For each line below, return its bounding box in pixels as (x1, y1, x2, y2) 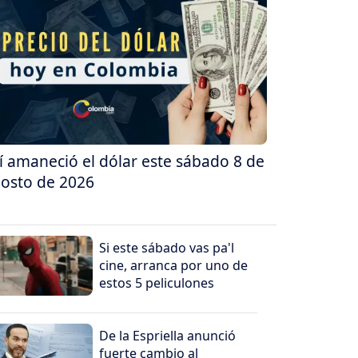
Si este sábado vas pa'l (99, 239, 235, 257)
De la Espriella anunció (99, 327, 237, 345)
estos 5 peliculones (99, 274, 215, 292)
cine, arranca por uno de (99, 257, 249, 275)
